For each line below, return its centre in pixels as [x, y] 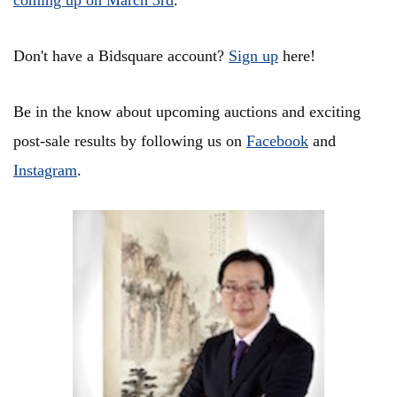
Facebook [277, 141]
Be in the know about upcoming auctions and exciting [187, 112]
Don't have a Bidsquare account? [121, 56]
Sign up [253, 56]
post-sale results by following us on [130, 141]
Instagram [45, 171]
